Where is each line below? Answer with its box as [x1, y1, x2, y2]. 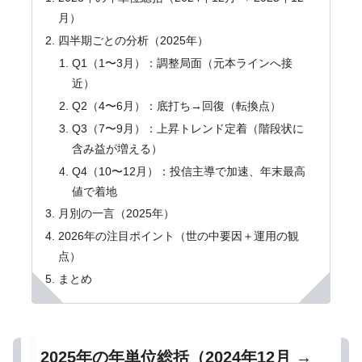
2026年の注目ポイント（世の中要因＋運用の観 [57, 229, 299, 243]
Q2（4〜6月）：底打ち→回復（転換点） [71, 99, 281, 112]
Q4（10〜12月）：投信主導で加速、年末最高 [71, 164, 305, 178]
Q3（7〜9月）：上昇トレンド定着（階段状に [71, 121, 304, 135]
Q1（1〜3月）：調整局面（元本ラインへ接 [71, 56, 293, 69]
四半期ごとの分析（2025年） [57, 34, 208, 47]
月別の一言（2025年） [57, 207, 175, 221]
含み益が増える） [71, 141, 162, 155]
